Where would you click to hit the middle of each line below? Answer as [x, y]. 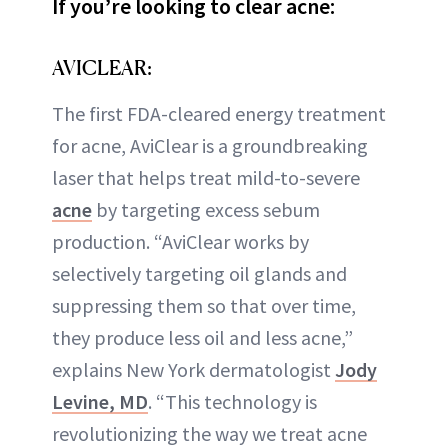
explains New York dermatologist [193, 369]
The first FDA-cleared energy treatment [219, 113]
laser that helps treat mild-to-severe [206, 177]
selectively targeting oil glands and [199, 273]
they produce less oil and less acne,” [202, 337]
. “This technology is [232, 401]
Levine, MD [100, 401]
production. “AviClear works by [180, 241]
